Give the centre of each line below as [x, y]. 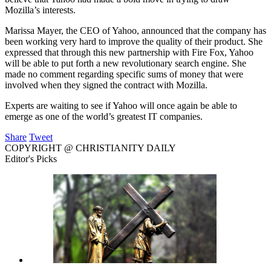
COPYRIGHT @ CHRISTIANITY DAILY [90, 148]
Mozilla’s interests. [40, 10]
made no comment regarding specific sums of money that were [124, 74]
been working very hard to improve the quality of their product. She [134, 41]
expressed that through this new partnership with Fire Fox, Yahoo [129, 52]
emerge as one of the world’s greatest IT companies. [104, 116]
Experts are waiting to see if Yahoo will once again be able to [121, 105]
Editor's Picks [31, 158]
